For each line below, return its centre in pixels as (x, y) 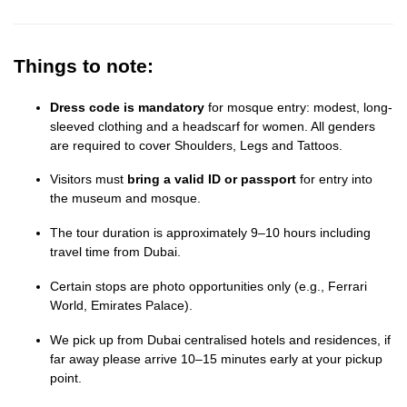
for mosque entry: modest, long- (298, 107)
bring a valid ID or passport (212, 179)
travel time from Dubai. (115, 252)
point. (66, 377)
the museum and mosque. (125, 199)
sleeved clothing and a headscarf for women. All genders (213, 126)
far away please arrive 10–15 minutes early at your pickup (216, 358)
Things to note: (84, 65)
